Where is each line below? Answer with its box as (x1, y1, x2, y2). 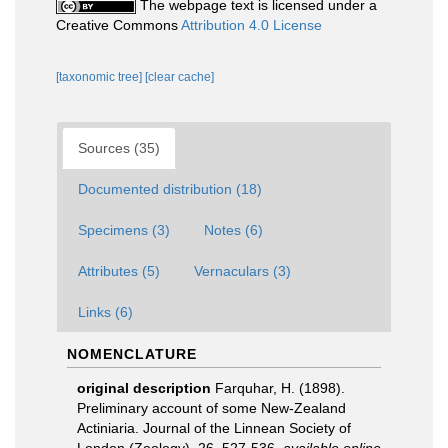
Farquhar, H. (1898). (215, 380, 345, 396)
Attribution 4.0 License (181, 17, 322, 33)
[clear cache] (145, 70, 214, 84)
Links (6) (78, 304, 133, 320)
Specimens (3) (78, 222, 170, 238)
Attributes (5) (78, 263, 160, 279)
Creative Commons (56, 17, 181, 33)
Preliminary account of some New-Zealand (77, 400, 346, 416)
